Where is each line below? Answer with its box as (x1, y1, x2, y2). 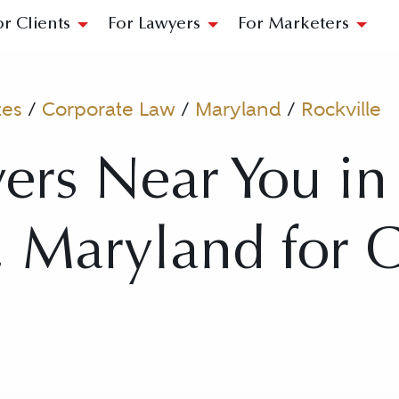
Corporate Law (42, 97, 175, 120)
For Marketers (238, 16, 349, 33)
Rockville (301, 97, 381, 120)
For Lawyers (108, 16, 200, 33)
